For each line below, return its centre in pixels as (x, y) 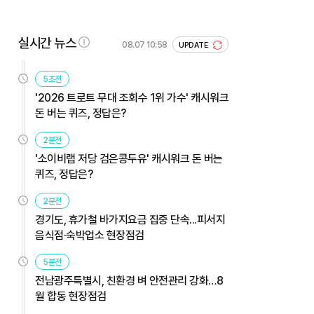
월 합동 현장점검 (71, 296)
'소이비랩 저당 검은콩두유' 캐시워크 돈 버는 (129, 158)
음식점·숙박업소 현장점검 (90, 235)
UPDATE (194, 45)
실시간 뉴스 (47, 43)
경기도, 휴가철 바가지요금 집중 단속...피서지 (130, 219)
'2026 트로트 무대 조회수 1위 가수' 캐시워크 (132, 97)
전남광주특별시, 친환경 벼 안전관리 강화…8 (129, 280)
